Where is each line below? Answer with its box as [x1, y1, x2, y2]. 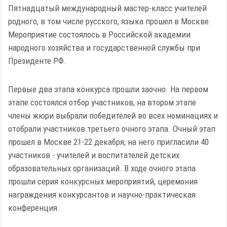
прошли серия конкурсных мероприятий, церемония [8, 176, 198, 186]
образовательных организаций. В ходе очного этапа [8, 163, 196, 173]
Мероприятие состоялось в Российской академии [8, 29, 191, 40]
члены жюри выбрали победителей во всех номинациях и [8, 110, 218, 121]
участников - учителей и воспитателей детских [8, 149, 179, 160]
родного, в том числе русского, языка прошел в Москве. [8, 16, 211, 26]
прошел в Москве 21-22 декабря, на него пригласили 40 [8, 136, 209, 147]
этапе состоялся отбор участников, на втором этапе [8, 97, 196, 107]
